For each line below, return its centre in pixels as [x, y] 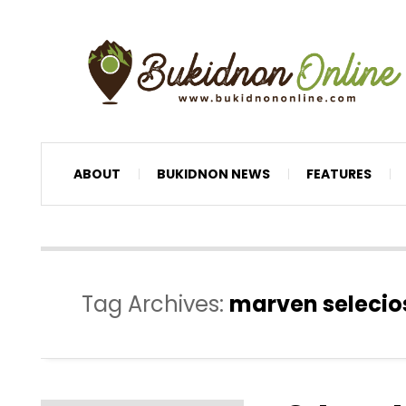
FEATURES [339, 174]
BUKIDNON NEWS [213, 174]
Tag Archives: [155, 304]
